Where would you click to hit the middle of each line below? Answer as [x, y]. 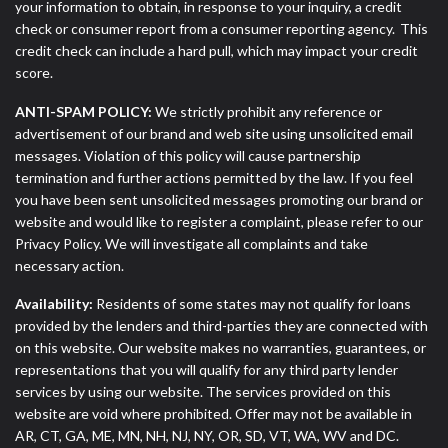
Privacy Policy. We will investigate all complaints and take [191, 243]
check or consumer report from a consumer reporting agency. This [221, 28]
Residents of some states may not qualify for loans [252, 304]
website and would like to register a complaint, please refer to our [219, 221]
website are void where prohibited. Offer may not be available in [213, 414]
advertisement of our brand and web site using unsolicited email [214, 133]
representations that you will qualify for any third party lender [206, 370]
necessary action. [69, 265]
